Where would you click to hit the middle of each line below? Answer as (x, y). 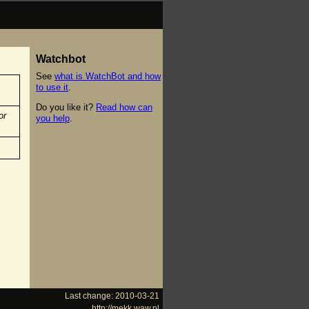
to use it (52, 87)
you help (53, 118)
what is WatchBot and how (108, 76)
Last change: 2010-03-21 (112, 295)
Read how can (124, 107)
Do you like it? (66, 107)
